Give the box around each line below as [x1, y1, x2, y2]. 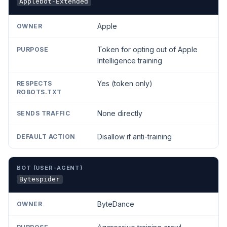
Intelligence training [97, 56, 162, 65]
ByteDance [97, 200, 134, 209]
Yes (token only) [97, 79, 153, 88]
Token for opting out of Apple [97, 45, 198, 54]
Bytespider [19, 175, 60, 183]
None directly [97, 109, 142, 118]
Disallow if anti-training [97, 132, 172, 141]
